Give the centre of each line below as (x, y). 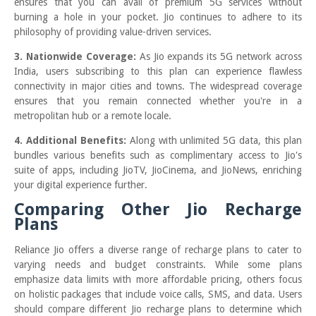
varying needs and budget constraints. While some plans (158, 265)
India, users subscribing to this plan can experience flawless (158, 72)
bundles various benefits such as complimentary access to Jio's (158, 156)
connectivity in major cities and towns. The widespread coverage (158, 86)
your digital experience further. (81, 185)
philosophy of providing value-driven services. (113, 32)
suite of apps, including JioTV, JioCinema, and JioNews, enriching (158, 170)
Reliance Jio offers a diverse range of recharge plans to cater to (158, 250)
